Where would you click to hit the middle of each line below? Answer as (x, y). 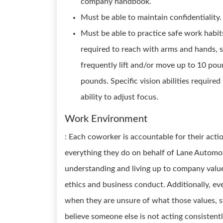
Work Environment (106, 119)
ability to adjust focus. (119, 97)
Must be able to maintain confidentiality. (151, 17)
